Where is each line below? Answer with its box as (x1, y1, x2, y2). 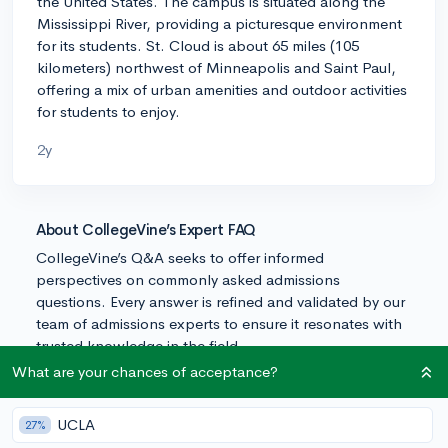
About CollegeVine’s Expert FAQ (36, 219, 256, 239)
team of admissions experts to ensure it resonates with (36, 313, 402, 333)
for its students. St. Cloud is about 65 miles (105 (37, 35, 359, 55)
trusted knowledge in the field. (36, 335, 243, 355)
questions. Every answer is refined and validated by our (36, 291, 405, 311)
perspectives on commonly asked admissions (36, 269, 340, 289)
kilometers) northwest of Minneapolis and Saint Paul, (37, 57, 396, 77)
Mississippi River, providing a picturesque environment (37, 13, 402, 33)
